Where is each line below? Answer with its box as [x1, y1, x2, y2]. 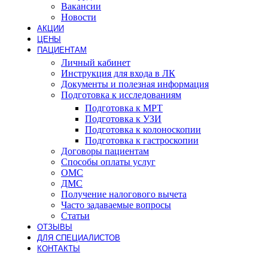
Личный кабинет [61, 57, 130, 68]
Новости [61, 12, 96, 22]
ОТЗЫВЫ [37, 223, 72, 232]
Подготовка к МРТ [85, 103, 163, 113]
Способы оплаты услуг [61, 157, 156, 167]
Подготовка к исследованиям [61, 90, 181, 100]
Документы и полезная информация [61, 79, 209, 89]
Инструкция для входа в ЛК [61, 68, 175, 78]
